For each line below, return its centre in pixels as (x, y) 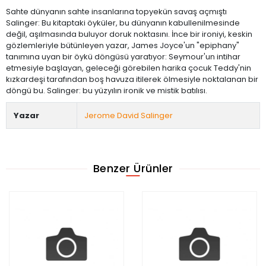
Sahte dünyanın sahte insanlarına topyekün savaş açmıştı (116, 11)
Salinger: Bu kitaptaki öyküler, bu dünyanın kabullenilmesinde (123, 23)
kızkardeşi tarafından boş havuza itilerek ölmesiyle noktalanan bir (132, 79)
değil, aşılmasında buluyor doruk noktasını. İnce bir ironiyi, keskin (129, 34)
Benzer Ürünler (133, 169)
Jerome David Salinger (129, 115)
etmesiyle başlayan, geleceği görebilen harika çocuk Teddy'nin (129, 68)
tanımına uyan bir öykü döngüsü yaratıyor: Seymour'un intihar (123, 56)
